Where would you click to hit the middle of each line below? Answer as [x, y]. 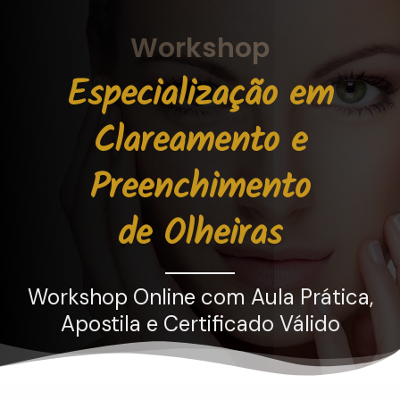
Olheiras [223, 238]
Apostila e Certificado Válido [200, 324]
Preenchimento [200, 192]
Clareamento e [200, 145]
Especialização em [200, 99]
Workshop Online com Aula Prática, [200, 297]
